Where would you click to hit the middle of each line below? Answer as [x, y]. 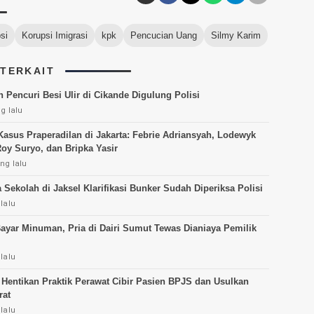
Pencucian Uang [164, 36]
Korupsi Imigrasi [55, 36]
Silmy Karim [236, 36]
